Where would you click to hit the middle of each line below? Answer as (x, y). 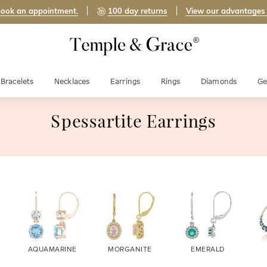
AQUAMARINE (52, 249)
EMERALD (208, 249)
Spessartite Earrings (133, 123)
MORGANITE (130, 249)
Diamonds (219, 81)
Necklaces (72, 81)
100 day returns (137, 11)
